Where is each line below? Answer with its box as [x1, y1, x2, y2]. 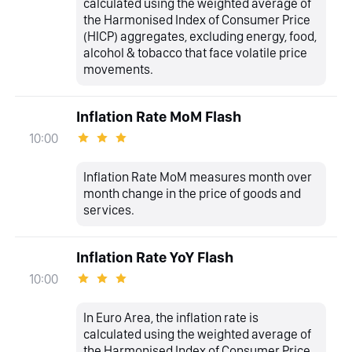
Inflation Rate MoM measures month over [83, 169, 313, 185]
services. [83, 202, 135, 218]
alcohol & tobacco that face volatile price [83, 45, 308, 61]
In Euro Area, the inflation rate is [83, 310, 259, 326]
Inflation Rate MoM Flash [75, 108, 241, 126]
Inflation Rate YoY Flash [75, 248, 233, 267]
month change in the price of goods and [83, 185, 302, 202]
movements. [83, 61, 154, 78]
